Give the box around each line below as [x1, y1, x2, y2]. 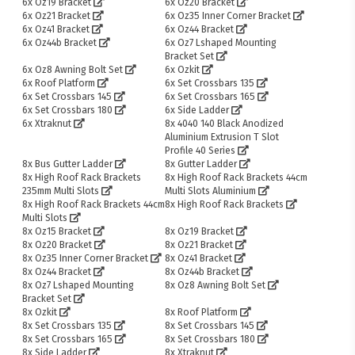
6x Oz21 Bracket [22, 10, 91, 22]
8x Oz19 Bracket [165, 226, 235, 238]
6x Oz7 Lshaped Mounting [165, 37, 277, 49]
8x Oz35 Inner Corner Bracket [22, 253, 149, 265]
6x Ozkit [165, 64, 200, 76]
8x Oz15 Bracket [22, 226, 92, 238]
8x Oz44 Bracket [22, 266, 92, 278]
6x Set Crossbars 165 [165, 91, 256, 103]
